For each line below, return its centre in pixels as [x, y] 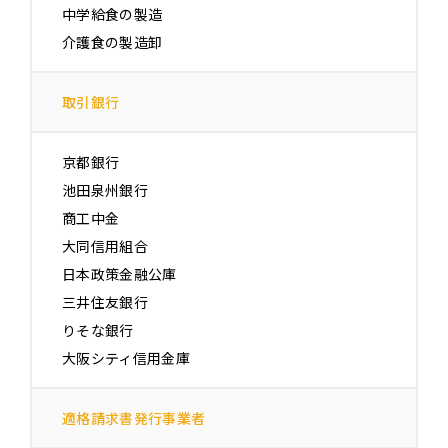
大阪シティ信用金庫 [126, 358]
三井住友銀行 [105, 302]
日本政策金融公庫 [119, 274]
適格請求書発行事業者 [134, 418]
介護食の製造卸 [112, 42]
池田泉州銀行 [105, 190]
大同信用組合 [105, 246]
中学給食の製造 [112, 14]
